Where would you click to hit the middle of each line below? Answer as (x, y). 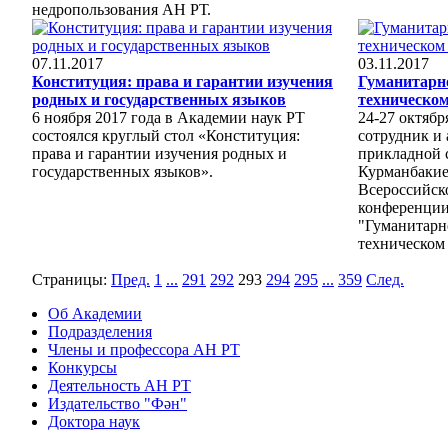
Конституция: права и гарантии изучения (182, 81)
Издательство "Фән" (117, 403)
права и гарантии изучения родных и (159, 153)
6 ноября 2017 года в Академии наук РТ (168, 117)
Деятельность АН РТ (119, 385)
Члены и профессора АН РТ (144, 349)
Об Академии (95, 313)
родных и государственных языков (159, 99)
